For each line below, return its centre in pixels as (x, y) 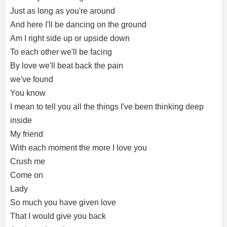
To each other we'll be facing (61, 52)
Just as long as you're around (63, 11)
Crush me (28, 161)
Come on (27, 175)
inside (21, 120)
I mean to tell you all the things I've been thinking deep (107, 106)
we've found (32, 79)
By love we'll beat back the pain (67, 65)
